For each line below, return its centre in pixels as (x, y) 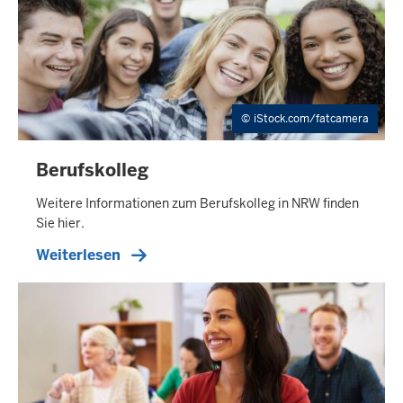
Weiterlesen (78, 255)
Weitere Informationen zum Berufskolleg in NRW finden (197, 203)
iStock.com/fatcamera (311, 119)
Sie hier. (60, 223)
